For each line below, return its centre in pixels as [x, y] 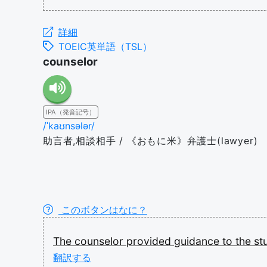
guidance [198, 241]
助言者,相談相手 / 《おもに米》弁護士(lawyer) [150, 141]
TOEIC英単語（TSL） [105, 46]
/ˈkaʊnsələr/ [69, 126]
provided [150, 241]
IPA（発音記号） [71, 112]
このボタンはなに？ [103, 210]
